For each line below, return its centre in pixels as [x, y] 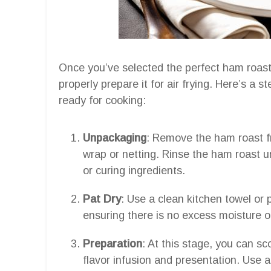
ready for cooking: [102, 100]
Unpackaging [115, 138]
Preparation [113, 243]
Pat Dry [102, 199]
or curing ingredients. [134, 170]
